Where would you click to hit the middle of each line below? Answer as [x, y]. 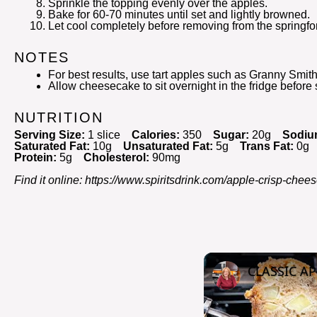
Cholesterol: [116, 157]
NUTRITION [59, 117]
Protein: [35, 157]
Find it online [47, 180]
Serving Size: [50, 135]
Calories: [156, 135]
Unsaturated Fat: [168, 146]
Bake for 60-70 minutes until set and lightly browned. [179, 15]
